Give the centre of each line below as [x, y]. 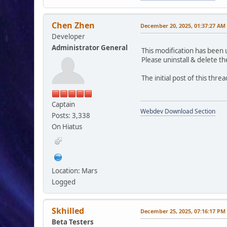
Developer [69, 36]
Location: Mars [75, 171]
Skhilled [68, 211]
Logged [64, 182]
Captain [64, 104]
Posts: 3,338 [71, 115]
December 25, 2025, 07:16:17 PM [183, 211]
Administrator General [90, 47]
